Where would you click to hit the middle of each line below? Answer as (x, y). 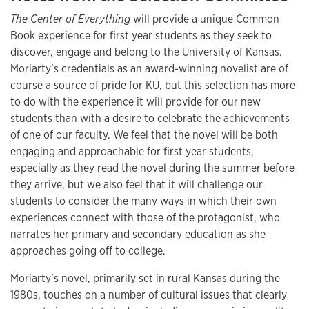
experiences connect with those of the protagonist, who (145, 218)
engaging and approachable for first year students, (132, 152)
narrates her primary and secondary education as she (138, 235)
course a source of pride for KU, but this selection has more (153, 86)
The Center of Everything (70, 19)
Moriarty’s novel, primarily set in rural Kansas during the (145, 279)
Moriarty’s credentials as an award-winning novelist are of (149, 69)
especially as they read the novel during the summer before (152, 168)
